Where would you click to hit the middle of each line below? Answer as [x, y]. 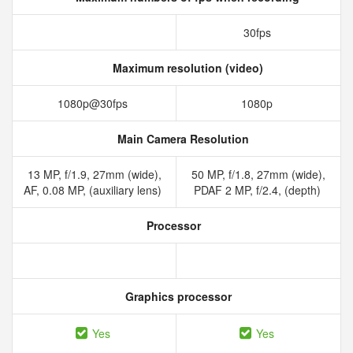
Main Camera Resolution [181, 139]
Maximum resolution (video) [186, 68]
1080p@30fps [94, 103]
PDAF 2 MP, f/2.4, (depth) [258, 190]
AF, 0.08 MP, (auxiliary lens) [94, 190]
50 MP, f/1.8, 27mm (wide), [258, 174]
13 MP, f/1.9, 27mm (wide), [94, 174]
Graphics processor [176, 296]
